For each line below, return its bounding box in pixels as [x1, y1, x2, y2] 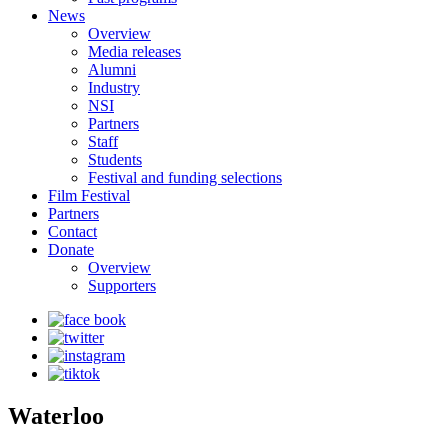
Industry [88, 79, 140, 96]
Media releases [88, 43, 181, 60]
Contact [48, 223, 97, 240]
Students [88, 151, 142, 168]
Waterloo [8, 402, 104, 429]
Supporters [88, 277, 156, 294]
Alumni [88, 61, 136, 78]
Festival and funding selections [88, 169, 282, 186]
